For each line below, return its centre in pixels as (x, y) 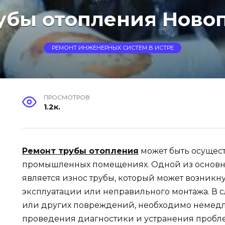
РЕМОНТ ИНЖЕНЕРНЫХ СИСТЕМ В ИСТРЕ (113, 48)
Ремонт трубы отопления (80, 151)
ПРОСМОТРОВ (67, 97)
